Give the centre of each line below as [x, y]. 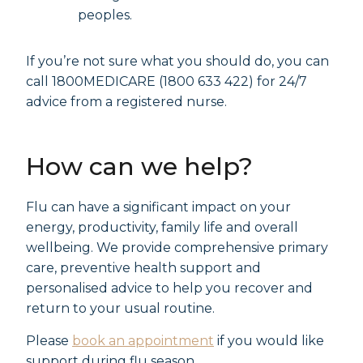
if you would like [269, 341]
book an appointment [143, 341]
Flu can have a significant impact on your [158, 207]
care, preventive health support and [143, 268]
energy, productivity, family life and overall [162, 227]
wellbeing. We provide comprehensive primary [177, 248]
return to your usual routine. [120, 308]
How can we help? [139, 167]
